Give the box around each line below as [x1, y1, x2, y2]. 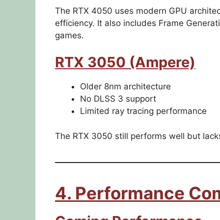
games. [55, 30, 84, 40]
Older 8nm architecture [80, 82, 171, 92]
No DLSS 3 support [80, 94, 156, 104]
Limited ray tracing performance [80, 106, 207, 116]
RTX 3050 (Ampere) [55, 54, 195, 71]
